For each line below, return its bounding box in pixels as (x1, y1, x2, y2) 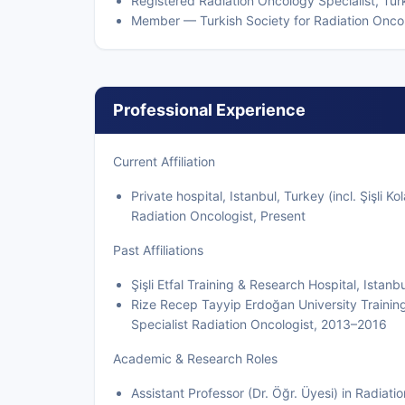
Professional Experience (113, 100, 306, 119)
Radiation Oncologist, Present (131, 208, 306, 223)
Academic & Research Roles (113, 351, 278, 366)
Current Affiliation (113, 154, 215, 169)
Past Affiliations (113, 242, 203, 258)
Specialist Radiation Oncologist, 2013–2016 (131, 316, 387, 332)
